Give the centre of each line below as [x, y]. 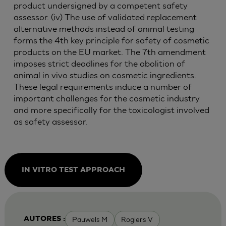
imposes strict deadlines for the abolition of [99, 64]
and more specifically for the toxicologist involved [111, 110]
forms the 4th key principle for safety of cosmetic [111, 40]
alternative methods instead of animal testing [104, 29]
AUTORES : [44, 219]
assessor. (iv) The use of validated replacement [105, 17]
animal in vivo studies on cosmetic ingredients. [105, 75]
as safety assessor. [50, 122]
